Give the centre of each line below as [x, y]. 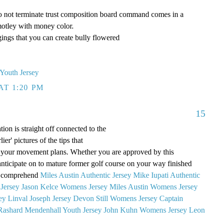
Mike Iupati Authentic [167, 175]
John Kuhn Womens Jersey [145, 210]
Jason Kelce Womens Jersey [64, 187]
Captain [171, 199]
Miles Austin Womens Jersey [154, 187]
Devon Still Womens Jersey [115, 199]
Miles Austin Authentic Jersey [86, 175]
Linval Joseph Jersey [39, 199]
